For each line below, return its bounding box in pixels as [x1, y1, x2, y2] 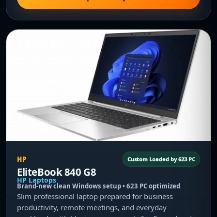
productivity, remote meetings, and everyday [17, 202, 167, 212]
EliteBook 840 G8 [17, 165, 96, 179]
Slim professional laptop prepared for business [17, 191, 173, 201]
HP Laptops [17, 175, 56, 185]
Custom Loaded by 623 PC [127, 155, 195, 163]
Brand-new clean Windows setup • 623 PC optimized [17, 182, 180, 190]
